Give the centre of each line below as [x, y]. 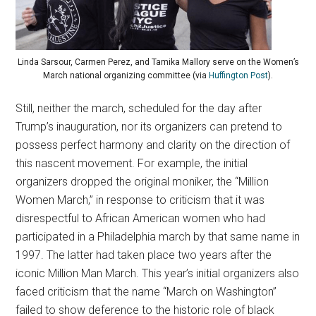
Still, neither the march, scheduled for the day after [139, 109]
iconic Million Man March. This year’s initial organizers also [158, 274]
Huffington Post [238, 76]
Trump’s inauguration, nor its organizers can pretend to [149, 127]
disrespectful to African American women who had [141, 219]
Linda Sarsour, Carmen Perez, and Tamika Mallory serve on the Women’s [158, 62]
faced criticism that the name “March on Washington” [146, 292]
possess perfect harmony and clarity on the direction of [153, 145]
